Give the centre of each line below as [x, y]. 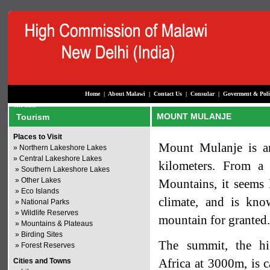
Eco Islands [40, 191]
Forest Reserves [48, 245]
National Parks [46, 202]
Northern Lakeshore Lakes [63, 148]
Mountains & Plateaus [57, 224]
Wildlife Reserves [50, 213]
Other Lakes [41, 180]
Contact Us [168, 94]
